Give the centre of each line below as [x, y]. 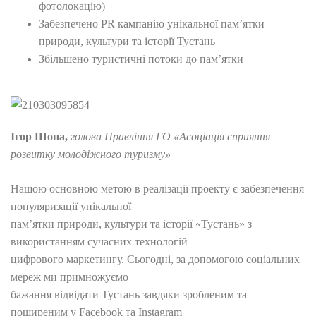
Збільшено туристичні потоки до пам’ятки [141, 59]
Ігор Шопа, [41, 136]
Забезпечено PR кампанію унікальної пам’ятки [152, 24]
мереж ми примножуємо [69, 277]
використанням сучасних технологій [99, 242]
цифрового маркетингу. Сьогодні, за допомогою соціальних [155, 259]
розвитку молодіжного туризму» [91, 154]
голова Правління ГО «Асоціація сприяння [170, 136]
